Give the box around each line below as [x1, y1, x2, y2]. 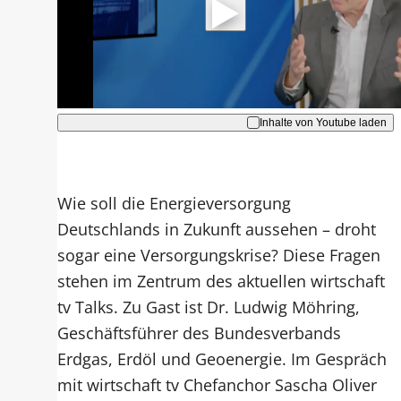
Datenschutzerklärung [156, 34, 292, 53]
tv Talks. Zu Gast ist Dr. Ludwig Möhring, [57, 295, 361, 319]
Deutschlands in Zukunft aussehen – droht [57, 218, 377, 241]
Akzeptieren [168, 64, 268, 87]
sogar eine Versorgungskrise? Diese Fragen [57, 243, 381, 267]
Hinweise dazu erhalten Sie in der [123, 13, 328, 32]
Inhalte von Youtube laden [260, 116, 387, 130]
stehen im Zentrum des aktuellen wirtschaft [57, 269, 386, 293]
